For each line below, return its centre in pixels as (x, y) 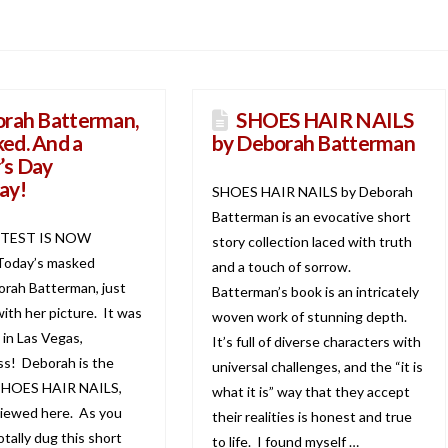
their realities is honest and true (311, 416)
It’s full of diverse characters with (316, 341)
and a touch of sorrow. (282, 266)
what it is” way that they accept (310, 391)
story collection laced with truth (311, 241)
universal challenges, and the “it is (317, 366)
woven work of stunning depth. (310, 316)
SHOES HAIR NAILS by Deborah (312, 191)
